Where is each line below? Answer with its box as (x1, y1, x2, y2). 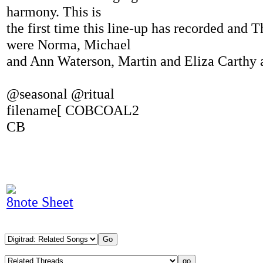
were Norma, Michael (6, 36, 131, 52)
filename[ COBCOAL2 (6, 102, 139, 118)
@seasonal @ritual (6, 86, 114, 102)
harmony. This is (6, 4, 101, 19)
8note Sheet (6, 194, 73, 210)
